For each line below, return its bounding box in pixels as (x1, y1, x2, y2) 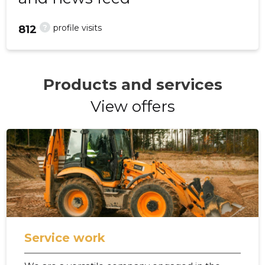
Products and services (43, 75, 222, 95)
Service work (24, 231, 106, 245)
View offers (90, 97, 175, 117)
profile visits (53, 22, 102, 34)
